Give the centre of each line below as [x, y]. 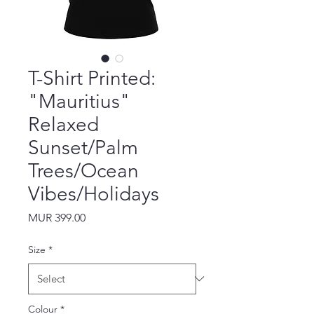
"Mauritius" [79, 101]
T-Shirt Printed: [92, 78]
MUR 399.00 [57, 217]
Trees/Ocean [83, 170]
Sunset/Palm [83, 147]
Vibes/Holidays [94, 193]
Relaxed [63, 124]
